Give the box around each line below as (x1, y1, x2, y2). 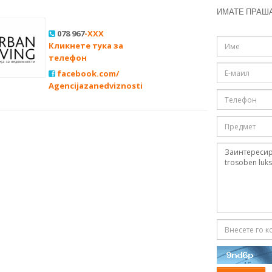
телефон (49, 52, 87, 64)
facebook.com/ (57, 68, 119, 80)
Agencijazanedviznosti (49, 80, 143, 92)
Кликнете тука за (49, 40, 123, 52)
